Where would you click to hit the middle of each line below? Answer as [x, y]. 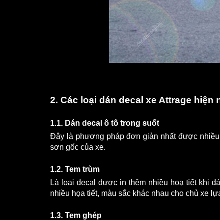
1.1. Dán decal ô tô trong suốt [105, 123]
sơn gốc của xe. [78, 147]
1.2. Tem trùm [75, 169]
